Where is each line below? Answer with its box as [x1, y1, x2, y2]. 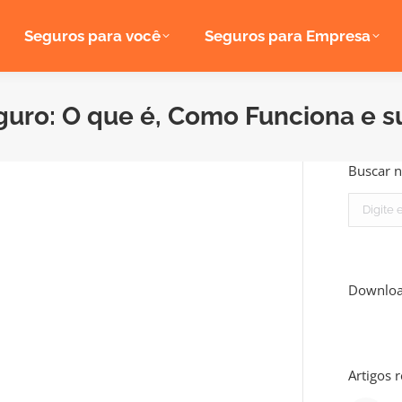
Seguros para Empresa [205, 26, 371, 45]
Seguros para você [23, 26, 161, 45]
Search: [347, 194, 387, 210]
